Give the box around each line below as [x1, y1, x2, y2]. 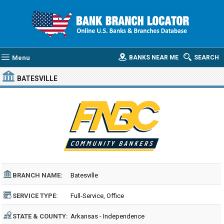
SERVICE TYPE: [12, 192, 58, 199]
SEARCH [194, 54, 219, 61]
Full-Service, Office [70, 192, 124, 199]
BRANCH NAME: [12, 171, 62, 179]
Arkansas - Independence [70, 212, 144, 220]
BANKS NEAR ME [129, 54, 178, 61]
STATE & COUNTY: [12, 212, 68, 220]
